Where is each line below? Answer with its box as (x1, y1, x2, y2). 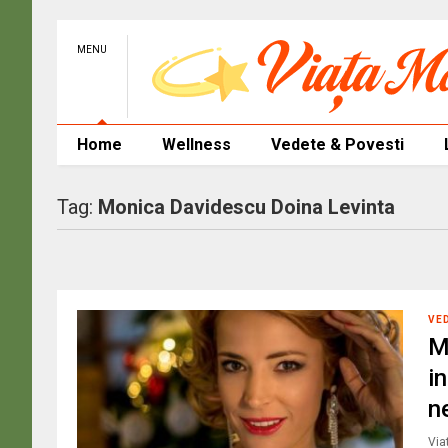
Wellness (161, 135, 231, 154)
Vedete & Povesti (270, 135, 404, 154)
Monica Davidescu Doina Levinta (97, 195, 395, 219)
